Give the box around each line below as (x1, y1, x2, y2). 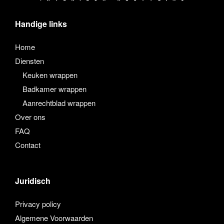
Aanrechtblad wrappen (22, 97, 95, 108)
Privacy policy (15, 198, 61, 209)
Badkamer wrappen (22, 83, 86, 94)
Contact (15, 139, 40, 150)
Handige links (15, 18, 67, 30)
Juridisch (15, 175, 50, 187)
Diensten (15, 55, 44, 66)
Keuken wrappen (22, 69, 77, 80)
